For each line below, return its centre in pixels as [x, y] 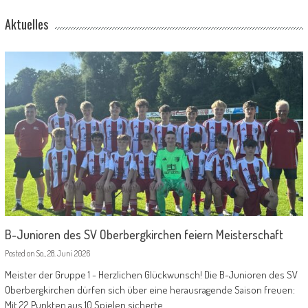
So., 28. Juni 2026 [63, 254]
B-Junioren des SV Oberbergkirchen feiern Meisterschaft [144, 235]
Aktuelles [26, 24]
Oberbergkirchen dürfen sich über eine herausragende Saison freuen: [150, 290]
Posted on [20, 254]
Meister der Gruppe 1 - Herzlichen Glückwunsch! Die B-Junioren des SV [151, 275]
